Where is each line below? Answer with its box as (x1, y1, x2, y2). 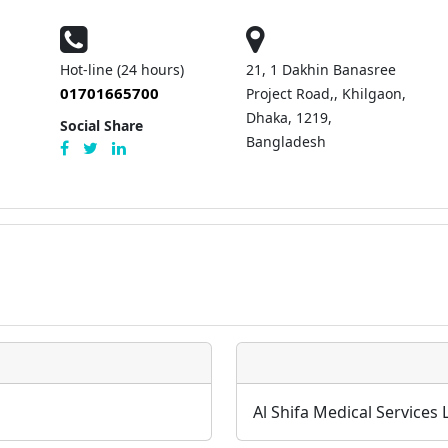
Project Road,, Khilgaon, (245, 84, 406, 103)
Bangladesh (245, 132, 326, 151)
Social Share (59, 116, 143, 135)
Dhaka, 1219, (245, 108, 332, 127)
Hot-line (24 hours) (59, 60, 184, 79)
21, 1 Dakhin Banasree (245, 60, 396, 79)
